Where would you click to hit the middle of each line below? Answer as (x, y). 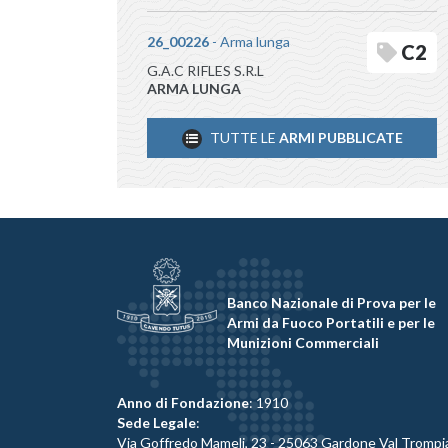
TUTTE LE (242, 137)
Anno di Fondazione (183, 402)
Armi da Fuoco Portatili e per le (331, 322)
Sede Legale (156, 422)
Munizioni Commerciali (303, 342)
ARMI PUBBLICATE (340, 137)
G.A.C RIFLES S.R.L (205, 70)
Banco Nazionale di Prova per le (331, 302)
